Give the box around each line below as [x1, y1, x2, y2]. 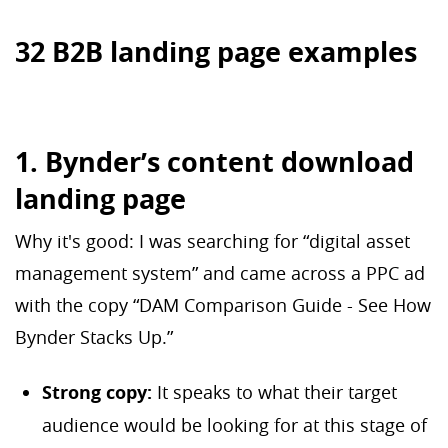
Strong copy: [42, 379, 157, 405]
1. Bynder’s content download [15, 143, 414, 181]
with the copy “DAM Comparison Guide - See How [15, 293, 431, 318]
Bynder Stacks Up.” [15, 325, 178, 350]
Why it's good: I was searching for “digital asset [15, 229, 410, 254]
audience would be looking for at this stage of [42, 412, 427, 437]
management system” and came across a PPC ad [15, 261, 425, 286]
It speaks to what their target [157, 379, 397, 404]
